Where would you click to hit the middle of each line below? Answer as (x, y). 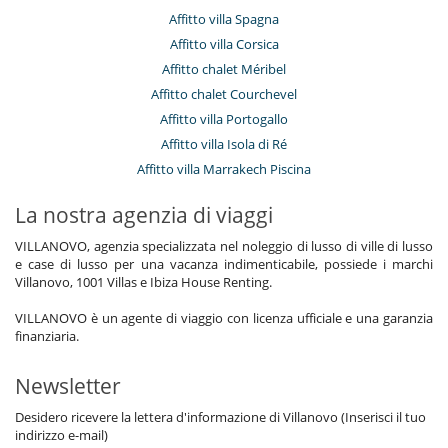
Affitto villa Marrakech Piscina (224, 169)
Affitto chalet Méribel (224, 69)
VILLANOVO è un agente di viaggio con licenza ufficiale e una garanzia (224, 318)
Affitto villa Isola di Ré (224, 144)
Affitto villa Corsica (224, 44)
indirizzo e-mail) (61, 435)
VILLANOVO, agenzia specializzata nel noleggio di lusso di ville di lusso (224, 246)
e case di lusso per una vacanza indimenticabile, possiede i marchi (224, 264)
